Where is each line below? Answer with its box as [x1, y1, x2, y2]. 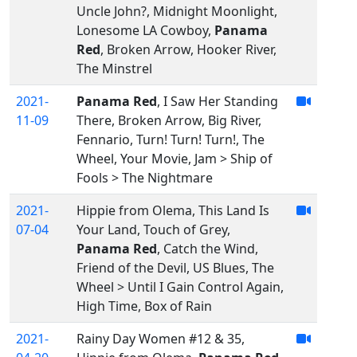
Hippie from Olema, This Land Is [76, 202, 269, 220]
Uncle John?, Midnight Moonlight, [76, 2, 277, 21]
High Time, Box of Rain [76, 297, 212, 316]
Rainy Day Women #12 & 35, [76, 330, 245, 348]
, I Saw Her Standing [157, 92, 278, 111]
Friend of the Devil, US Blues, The [76, 259, 274, 277]
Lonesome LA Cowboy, [76, 22, 214, 40]
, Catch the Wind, [157, 240, 258, 258]
